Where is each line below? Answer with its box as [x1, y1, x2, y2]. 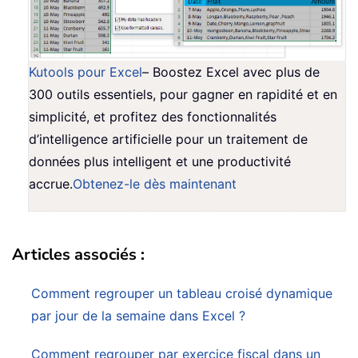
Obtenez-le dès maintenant [73, 176, 237, 193]
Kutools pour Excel [29, 64, 142, 81]
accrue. [29, 176, 73, 193]
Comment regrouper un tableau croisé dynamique [31, 285, 332, 302]
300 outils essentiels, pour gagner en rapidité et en [29, 86, 337, 103]
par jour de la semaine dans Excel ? [31, 308, 245, 324]
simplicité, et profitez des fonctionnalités [29, 109, 276, 125]
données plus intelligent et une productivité [29, 153, 291, 170]
